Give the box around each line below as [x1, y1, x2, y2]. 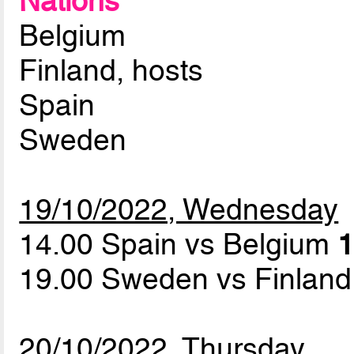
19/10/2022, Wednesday [19, 192, 339, 228]
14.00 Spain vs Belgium [19, 227, 338, 262]
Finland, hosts [19, 53, 204, 88]
